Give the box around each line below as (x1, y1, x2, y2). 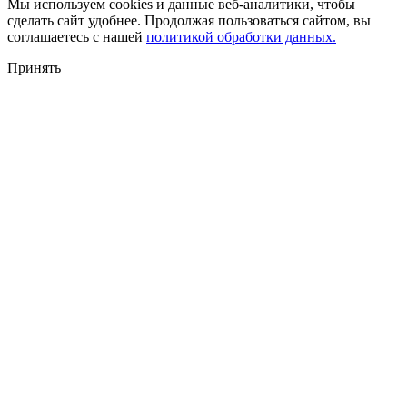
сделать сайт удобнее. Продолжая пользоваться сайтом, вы (7, 12, 371, 28)
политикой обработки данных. (146, 28, 336, 45)
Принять (7, 59, 61, 75)
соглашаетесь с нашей (7, 28, 146, 45)
